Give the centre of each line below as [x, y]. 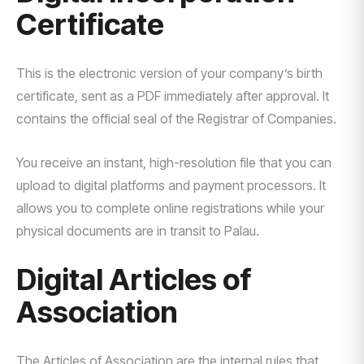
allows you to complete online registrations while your [170, 208]
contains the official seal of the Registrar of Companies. [176, 119]
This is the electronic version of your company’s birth [169, 73]
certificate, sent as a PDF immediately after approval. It [173, 96]
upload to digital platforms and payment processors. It [171, 185]
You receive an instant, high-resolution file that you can [174, 162]
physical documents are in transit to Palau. [138, 231]
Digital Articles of [134, 279]
